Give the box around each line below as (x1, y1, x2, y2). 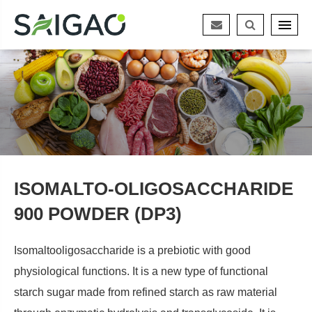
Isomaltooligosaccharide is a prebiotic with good (14, 244, 251, 256)
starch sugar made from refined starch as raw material (14, 286, 277, 298)
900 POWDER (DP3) (14, 203, 182, 224)
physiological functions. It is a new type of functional (14, 265, 268, 277)
